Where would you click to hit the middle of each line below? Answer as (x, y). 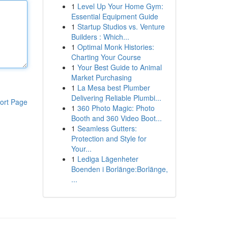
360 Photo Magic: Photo (116, 108)
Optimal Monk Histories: (116, 47)
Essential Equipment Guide (115, 16)
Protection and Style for (109, 138)
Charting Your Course (106, 57)
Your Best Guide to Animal (119, 67)
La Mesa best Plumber (113, 88)
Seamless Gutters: (107, 128)
